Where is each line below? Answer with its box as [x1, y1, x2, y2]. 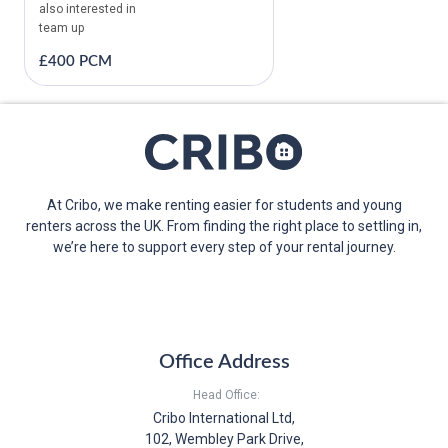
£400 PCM [39, 54, 112, 70]
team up [39, 21, 84, 36]
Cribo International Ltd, [153, 410, 295, 427]
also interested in [39, 2, 136, 17]
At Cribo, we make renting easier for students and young [46, 197, 402, 214]
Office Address [158, 352, 290, 373]
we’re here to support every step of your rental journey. [52, 239, 396, 256]
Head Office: [192, 388, 260, 403]
